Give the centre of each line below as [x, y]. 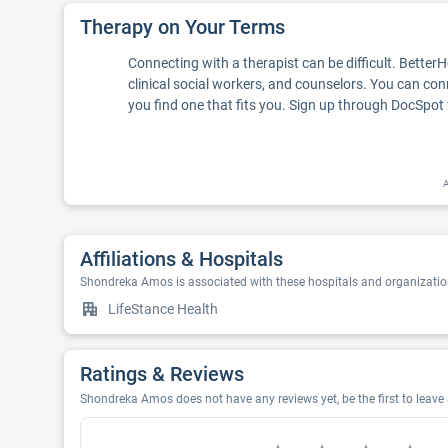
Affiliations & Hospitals [181, 259]
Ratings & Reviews [162, 374]
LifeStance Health [163, 309]
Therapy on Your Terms [182, 27]
